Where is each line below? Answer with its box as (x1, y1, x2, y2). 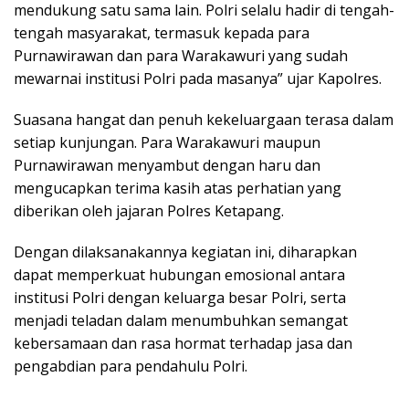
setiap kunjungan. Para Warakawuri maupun (14, 131, 320, 152)
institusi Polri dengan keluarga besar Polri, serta (14, 287, 346, 308)
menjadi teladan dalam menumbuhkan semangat (14, 309, 348, 330)
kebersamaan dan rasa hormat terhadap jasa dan (14, 332, 352, 353)
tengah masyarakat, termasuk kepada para (14, 22, 309, 43)
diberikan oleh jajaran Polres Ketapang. (14, 200, 284, 221)
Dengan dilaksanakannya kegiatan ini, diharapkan (14, 241, 357, 262)
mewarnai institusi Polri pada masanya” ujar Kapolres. (14, 68, 382, 89)
